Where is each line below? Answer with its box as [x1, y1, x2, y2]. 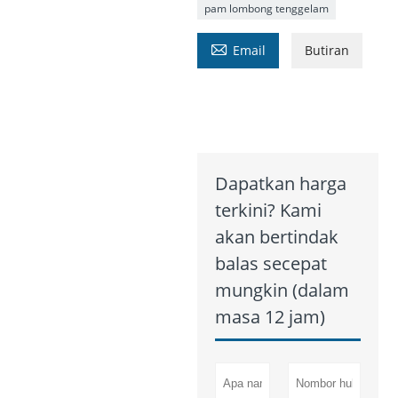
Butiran [304, 42, 349, 60]
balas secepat [214, 251, 327, 276]
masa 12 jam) [214, 305, 325, 330]
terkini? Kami [214, 198, 322, 223]
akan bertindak [214, 225, 338, 250]
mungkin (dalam [214, 278, 349, 303]
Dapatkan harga [214, 171, 346, 196]
